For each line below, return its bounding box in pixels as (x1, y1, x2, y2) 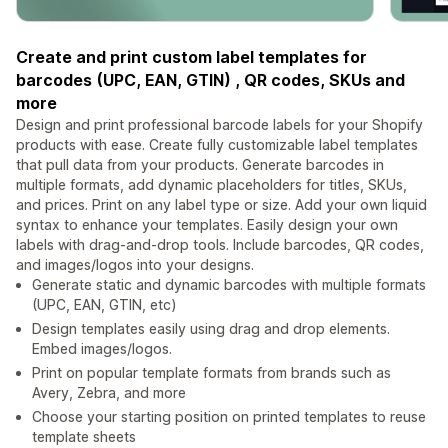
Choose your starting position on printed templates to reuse (32, 408, 426, 426)
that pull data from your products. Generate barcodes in (16, 156, 384, 174)
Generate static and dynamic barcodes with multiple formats (32, 276, 426, 294)
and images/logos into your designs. (16, 256, 254, 274)
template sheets (32, 428, 136, 446)
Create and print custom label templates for (16, 47, 367, 68)
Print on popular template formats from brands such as (32, 364, 391, 382)
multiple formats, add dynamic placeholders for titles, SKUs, (16, 176, 407, 194)
